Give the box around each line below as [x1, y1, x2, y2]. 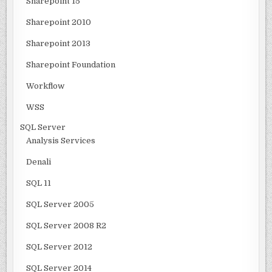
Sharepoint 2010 [26, 17, 92, 27]
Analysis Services [26, 135, 96, 145]
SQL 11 [26, 178, 52, 188]
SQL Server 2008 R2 [26, 220, 107, 230]
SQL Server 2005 [26, 199, 95, 209]
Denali [26, 157, 52, 166]
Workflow [26, 81, 65, 90]
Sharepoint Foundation [26, 59, 116, 69]
